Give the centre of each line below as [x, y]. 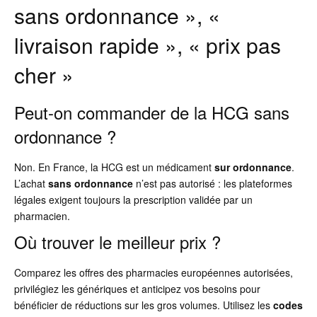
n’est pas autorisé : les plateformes [213, 184]
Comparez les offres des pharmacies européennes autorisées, [154, 273]
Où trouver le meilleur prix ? [117, 242]
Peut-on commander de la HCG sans [152, 113]
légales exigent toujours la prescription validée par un [133, 200]
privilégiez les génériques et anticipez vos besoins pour [137, 289]
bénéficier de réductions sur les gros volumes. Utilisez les [144, 305]
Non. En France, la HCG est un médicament [114, 167]
